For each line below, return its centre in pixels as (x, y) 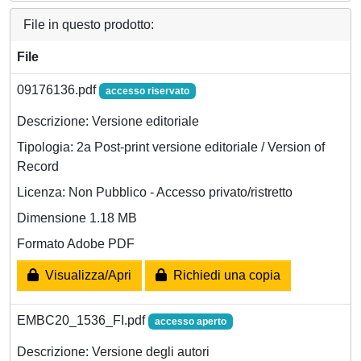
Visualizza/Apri (85, 275)
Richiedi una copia (224, 275)
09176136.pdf (58, 89)
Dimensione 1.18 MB (77, 218)
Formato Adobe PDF (76, 243)
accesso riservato (147, 91)
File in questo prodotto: (89, 24)
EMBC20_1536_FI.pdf (83, 320)
